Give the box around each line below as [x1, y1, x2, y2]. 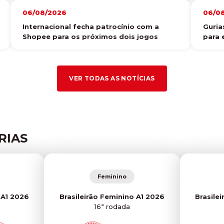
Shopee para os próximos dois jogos [22, 32, 158, 40]
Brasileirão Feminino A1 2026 [59, 192, 164, 200]
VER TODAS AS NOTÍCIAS [69, 74, 155, 82]
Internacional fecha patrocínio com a [22, 22, 159, 30]
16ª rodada [94, 202, 130, 210]
